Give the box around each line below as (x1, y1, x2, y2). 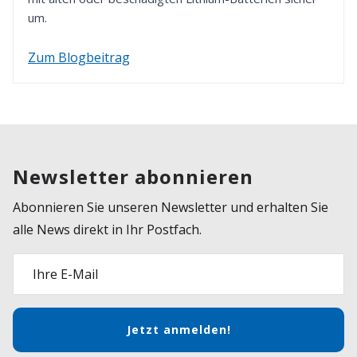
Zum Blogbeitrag (28, 48, 130, 66)
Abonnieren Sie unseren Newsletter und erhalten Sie (13, 198, 328, 216)
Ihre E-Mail (33, 265, 98, 283)
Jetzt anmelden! (126, 322, 231, 338)
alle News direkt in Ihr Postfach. (13, 220, 202, 238)
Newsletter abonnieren (13, 163, 253, 190)
